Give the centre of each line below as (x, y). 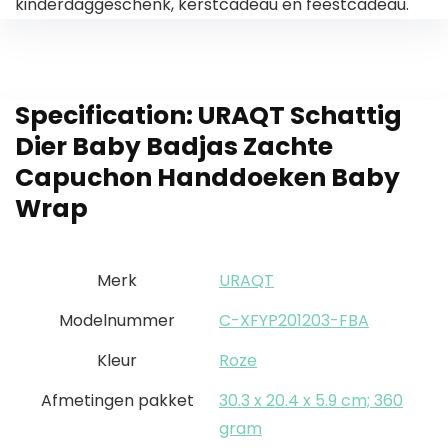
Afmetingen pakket (117, 401)
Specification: (106, 116)
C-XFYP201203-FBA (294, 321)
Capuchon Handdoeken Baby (207, 178)
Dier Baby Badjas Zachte (174, 147)
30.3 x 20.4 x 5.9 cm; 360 (311, 401)
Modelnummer (117, 321)
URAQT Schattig (300, 116)
